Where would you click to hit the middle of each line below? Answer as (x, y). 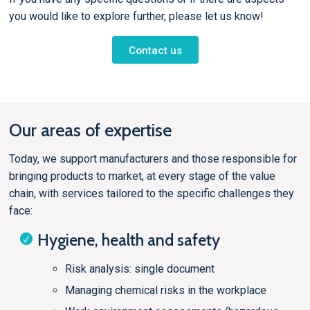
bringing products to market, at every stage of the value (142, 176)
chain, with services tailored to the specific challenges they (151, 194)
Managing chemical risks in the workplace (166, 290)
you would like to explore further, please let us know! (136, 16)
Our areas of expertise (90, 130)
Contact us (155, 51)
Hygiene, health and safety (129, 240)
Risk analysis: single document (140, 268)
